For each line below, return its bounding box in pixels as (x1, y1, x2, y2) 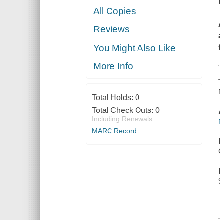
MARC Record (91, 127, 137, 135)
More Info (93, 61, 134, 72)
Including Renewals (91, 115, 152, 123)
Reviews (93, 24, 130, 35)
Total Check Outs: (91, 106, 155, 115)
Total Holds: (91, 93, 135, 102)
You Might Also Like (93, 42, 176, 53)
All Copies (93, 5, 137, 16)
